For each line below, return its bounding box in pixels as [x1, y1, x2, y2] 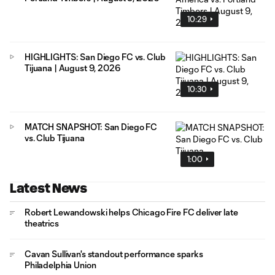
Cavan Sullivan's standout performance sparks [25, 248, 203, 259]
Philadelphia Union [25, 259, 96, 270]
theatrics [25, 217, 59, 228]
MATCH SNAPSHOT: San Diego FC [25, 121, 158, 132]
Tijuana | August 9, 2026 [25, 62, 121, 73]
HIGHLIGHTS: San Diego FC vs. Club [25, 51, 166, 62]
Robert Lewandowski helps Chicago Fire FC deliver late [25, 206, 238, 217]
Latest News [10, 180, 87, 195]
